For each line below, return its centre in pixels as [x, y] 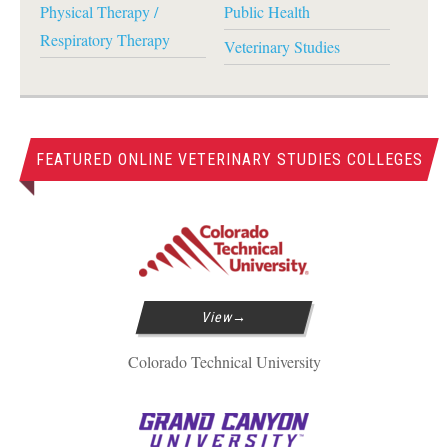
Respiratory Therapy [105, 39]
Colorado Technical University [224, 361]
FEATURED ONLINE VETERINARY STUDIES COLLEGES [229, 159]
